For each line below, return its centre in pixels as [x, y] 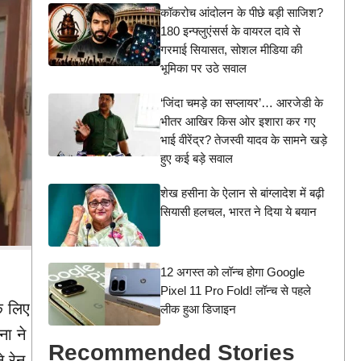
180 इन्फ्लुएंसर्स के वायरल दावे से [230, 31]
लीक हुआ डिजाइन [198, 309]
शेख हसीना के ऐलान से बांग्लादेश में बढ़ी [242, 193]
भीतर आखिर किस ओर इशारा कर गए [238, 121]
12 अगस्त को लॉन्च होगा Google [232, 272]
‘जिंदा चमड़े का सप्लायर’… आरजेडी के [241, 103]
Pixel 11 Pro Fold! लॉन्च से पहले [235, 290]
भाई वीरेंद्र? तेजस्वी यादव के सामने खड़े [243, 140]
